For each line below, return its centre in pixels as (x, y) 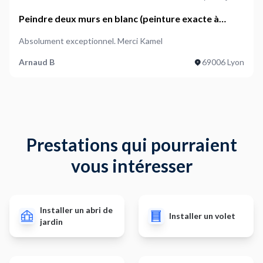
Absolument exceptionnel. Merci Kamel (91, 41)
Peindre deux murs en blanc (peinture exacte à (119, 18)
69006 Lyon (223, 62)
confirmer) (42, 33)
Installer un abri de (76, 210)
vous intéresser (131, 166)
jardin (51, 222)
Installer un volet (202, 216)
